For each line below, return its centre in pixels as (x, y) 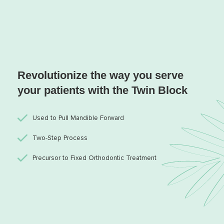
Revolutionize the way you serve (100, 75)
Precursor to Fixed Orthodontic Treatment (94, 158)
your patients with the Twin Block (102, 90)
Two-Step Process (60, 138)
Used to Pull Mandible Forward (78, 118)
